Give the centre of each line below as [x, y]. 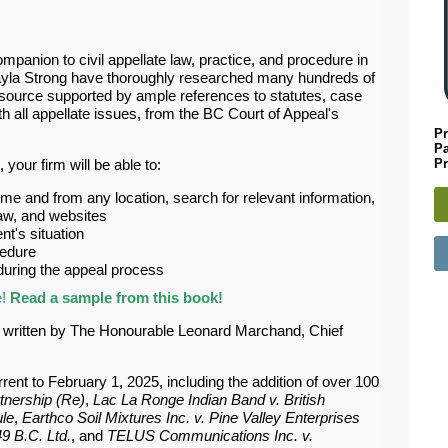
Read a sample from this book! [116, 297]
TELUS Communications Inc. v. [210, 435]
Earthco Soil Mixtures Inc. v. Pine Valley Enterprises [191, 417]
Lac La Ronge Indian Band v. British [209, 399]
